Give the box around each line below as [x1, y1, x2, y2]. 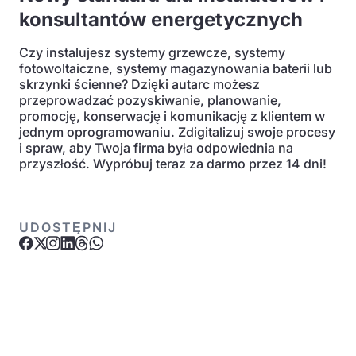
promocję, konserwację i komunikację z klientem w [19, 108, 325, 124]
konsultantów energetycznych [19, 8, 303, 31]
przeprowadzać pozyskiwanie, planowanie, [19, 92, 281, 108]
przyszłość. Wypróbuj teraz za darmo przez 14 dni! [19, 156, 327, 172]
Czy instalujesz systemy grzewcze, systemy [19, 44, 285, 60]
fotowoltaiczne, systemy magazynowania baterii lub [19, 60, 332, 76]
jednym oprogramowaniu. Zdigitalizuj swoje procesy [19, 124, 335, 140]
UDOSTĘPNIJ [19, 219, 117, 235]
